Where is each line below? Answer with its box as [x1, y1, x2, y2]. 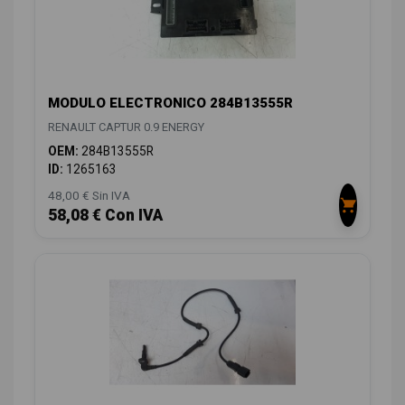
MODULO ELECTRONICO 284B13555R [48, 95, 293, 112]
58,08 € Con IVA [48, 206, 163, 225]
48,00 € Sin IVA [48, 188, 130, 203]
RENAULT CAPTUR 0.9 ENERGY [48, 120, 204, 135]
